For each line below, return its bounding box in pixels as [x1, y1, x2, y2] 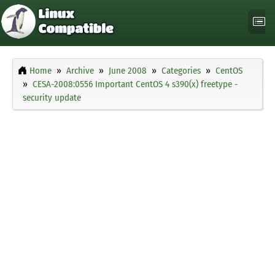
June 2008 [109, 65, 147, 77]
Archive [66, 65, 94, 77]
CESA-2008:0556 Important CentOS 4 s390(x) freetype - [33, 79, 238, 90]
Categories [161, 65, 201, 77]
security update [23, 92, 81, 104]
